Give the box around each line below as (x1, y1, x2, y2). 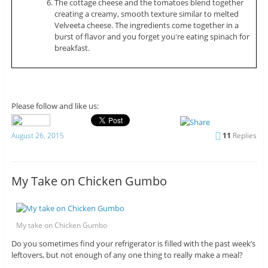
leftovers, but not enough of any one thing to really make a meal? (11, 249, 243, 261)
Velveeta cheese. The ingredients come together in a (54, 19, 239, 31)
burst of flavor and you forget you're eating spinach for (54, 31, 250, 42)
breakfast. (54, 42, 90, 53)
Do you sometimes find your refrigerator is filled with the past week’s (11, 238, 255, 249)
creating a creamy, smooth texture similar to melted (54, 8, 239, 19)
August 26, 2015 (11, 130, 64, 141)
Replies (231, 130, 257, 141)
